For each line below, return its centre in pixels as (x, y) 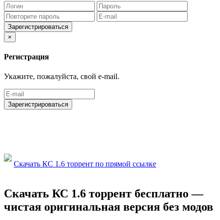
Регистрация (27, 57)
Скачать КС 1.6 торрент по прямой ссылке (85, 164)
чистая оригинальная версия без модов (109, 206)
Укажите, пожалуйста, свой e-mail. (62, 76)
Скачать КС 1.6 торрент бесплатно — (104, 193)
